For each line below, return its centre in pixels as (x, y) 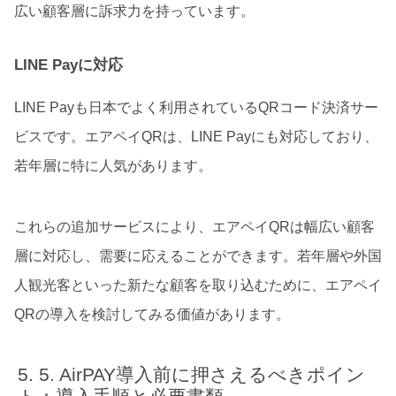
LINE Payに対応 (69, 65)
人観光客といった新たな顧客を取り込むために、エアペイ (198, 285)
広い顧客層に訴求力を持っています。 (134, 11)
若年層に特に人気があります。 (113, 166)
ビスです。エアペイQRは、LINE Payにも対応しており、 (196, 137)
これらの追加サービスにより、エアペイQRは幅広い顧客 (194, 226)
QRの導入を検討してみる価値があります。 (152, 314)
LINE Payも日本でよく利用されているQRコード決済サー (196, 108)
